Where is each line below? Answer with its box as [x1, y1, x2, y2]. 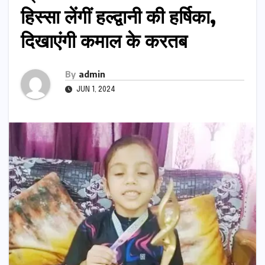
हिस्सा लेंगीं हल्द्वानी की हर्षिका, [21, 4, 216, 28]
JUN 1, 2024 [75, 86, 115, 93]
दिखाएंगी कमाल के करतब [21, 28, 188, 53]
